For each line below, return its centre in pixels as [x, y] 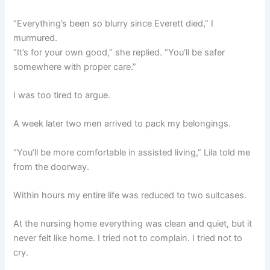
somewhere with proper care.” [75, 67]
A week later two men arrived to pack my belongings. [122, 124]
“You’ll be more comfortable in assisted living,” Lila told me [132, 152]
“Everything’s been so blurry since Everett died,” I [114, 23]
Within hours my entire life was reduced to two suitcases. [130, 195]
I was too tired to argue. [62, 95]
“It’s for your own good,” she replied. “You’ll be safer [119, 52]
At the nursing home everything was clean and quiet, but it [133, 224]
